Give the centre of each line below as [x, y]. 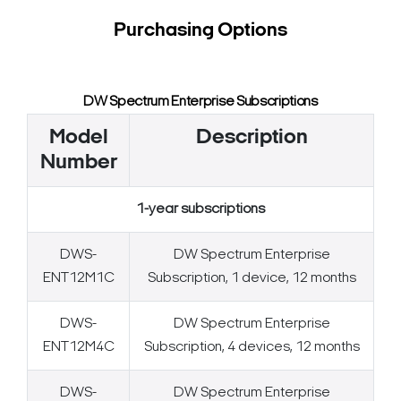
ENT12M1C [78, 279]
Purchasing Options [200, 31]
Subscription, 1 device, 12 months [252, 279]
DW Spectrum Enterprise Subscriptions [200, 102]
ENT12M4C [78, 348]
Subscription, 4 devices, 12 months [252, 348]
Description [252, 138]
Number [78, 163]
